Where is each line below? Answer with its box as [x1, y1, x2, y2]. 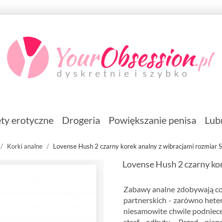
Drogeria [61, 114, 100, 126]
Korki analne [7, 142, 43, 150]
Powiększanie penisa [108, 114, 196, 126]
